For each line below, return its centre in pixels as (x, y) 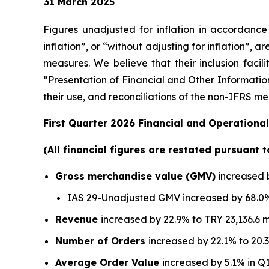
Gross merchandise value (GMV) (135, 176)
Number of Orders (102, 240)
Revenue (78, 219)
